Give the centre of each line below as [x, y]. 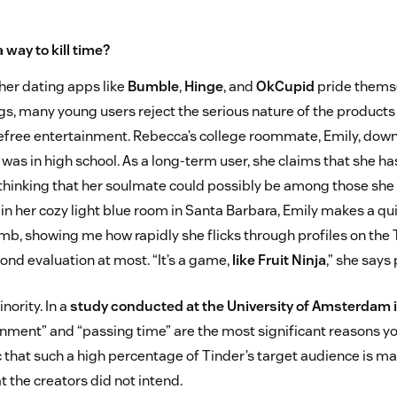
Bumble [153, 87]
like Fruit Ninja [279, 261]
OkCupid [285, 87]
